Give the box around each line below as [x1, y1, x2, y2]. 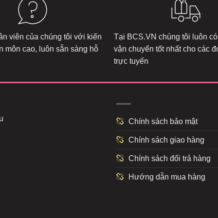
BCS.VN [127, 33, 157, 41]
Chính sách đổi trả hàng [128, 154, 211, 163]
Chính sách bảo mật [128, 117, 198, 126]
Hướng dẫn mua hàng [128, 172, 205, 181]
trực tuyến [114, 57, 148, 66]
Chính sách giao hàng [128, 135, 204, 144]
